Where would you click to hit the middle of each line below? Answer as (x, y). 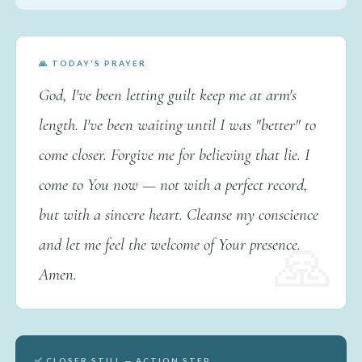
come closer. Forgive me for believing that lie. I (174, 154)
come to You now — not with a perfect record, (173, 184)
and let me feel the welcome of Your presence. (169, 244)
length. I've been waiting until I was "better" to (177, 124)
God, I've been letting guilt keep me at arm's (167, 95)
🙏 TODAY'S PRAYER (92, 63)
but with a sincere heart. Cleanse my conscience (178, 214)
